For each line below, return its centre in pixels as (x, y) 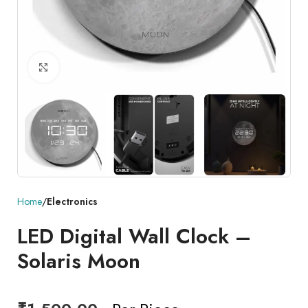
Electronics (72, 202)
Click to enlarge (100, 67)
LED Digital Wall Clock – (134, 236)
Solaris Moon (79, 261)
